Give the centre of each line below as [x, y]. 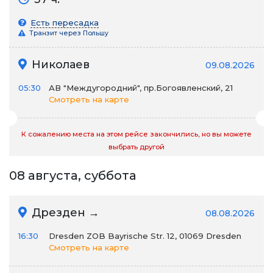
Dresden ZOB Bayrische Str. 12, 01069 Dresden [145, 236]
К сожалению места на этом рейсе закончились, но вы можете [136, 134]
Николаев [59, 65]
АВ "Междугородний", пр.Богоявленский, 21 [141, 88]
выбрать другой [136, 147]
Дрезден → [64, 213]
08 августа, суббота [73, 175]
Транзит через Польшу [68, 33]
